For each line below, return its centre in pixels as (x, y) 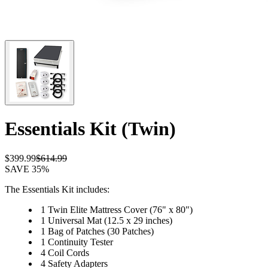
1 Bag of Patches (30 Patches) (97, 231)
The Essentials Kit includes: (57, 189)
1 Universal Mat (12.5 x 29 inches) (106, 220)
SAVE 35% (27, 169)
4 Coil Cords (65, 252)
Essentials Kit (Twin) (90, 129)
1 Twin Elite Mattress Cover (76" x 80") (117, 209)
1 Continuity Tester (77, 242)
